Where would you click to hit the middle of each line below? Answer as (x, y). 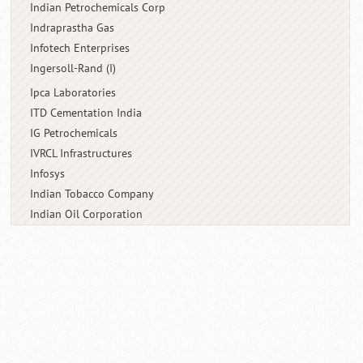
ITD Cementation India (86, 113)
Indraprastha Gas (73, 28)
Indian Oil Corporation (87, 214)
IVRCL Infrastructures (81, 153)
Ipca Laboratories (73, 92)
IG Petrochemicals (74, 133)
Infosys (48, 173)
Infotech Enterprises (80, 48)
